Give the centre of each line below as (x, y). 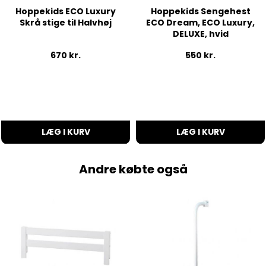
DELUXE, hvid (200, 34)
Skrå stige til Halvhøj (66, 22)
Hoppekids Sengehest (200, 11)
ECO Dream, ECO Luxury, (200, 22)
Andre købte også (133, 170)
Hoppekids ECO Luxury (66, 11)
